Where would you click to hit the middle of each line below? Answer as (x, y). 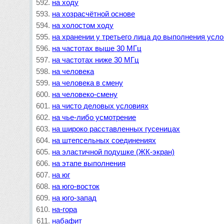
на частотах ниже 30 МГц (96, 60)
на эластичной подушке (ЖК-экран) (113, 152)
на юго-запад (74, 198)
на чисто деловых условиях (100, 106)
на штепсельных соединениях (104, 140)
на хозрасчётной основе (94, 14)
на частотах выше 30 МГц (97, 48)
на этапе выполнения (89, 163)
